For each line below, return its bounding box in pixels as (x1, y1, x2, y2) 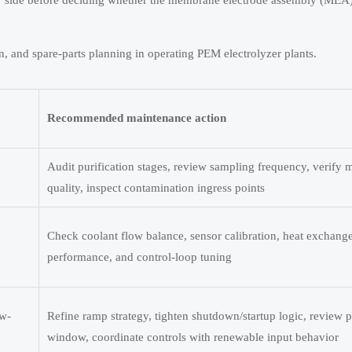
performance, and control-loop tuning (47, 251, 232, 264)
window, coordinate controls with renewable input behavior (47, 331, 339, 344)
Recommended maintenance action (47, 112, 226, 125)
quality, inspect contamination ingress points (47, 181, 265, 195)
